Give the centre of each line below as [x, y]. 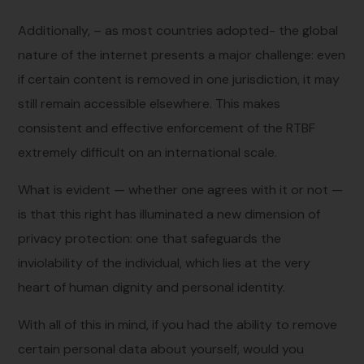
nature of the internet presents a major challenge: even [182, 54]
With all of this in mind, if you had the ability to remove [178, 324]
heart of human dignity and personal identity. [152, 287]
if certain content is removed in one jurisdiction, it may [179, 79]
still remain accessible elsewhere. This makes [149, 103]
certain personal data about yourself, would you [161, 349]
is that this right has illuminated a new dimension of [169, 214]
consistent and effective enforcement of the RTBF [167, 128]
